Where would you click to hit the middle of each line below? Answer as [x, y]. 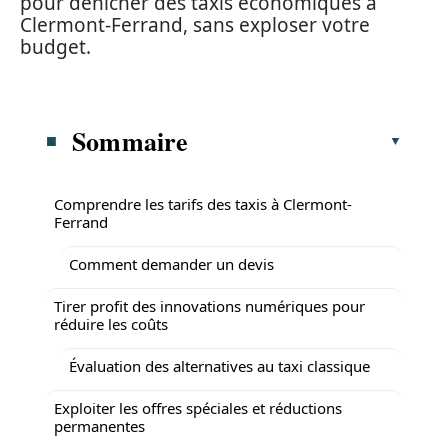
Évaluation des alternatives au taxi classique [219, 365]
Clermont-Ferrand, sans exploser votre [195, 25]
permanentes [99, 425]
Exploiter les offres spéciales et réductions [198, 407]
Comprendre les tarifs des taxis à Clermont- [203, 203]
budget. [55, 47]
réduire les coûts [111, 323]
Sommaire [130, 140]
